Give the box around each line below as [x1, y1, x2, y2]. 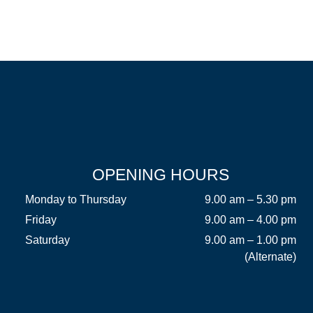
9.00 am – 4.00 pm [204, 214, 296, 226]
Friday [24, 214, 57, 226]
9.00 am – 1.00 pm [204, 234, 296, 246]
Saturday [24, 234, 70, 246]
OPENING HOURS [92, 166, 229, 184]
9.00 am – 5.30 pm [204, 194, 296, 205]
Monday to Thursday [24, 194, 126, 205]
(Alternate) [244, 251, 296, 263]
